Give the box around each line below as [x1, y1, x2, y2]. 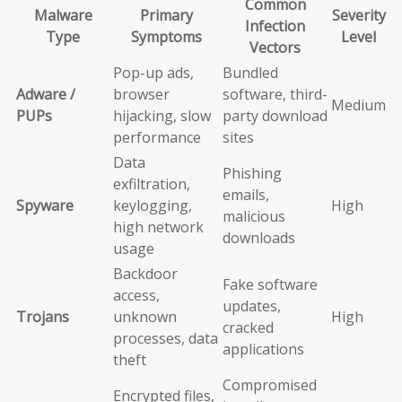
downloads [223, 228, 295, 249]
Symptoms [130, 27, 202, 48]
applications [223, 339, 304, 360]
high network [113, 217, 204, 238]
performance [113, 127, 201, 148]
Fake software [223, 275, 318, 295]
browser [113, 84, 170, 105]
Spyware [16, 196, 74, 216]
